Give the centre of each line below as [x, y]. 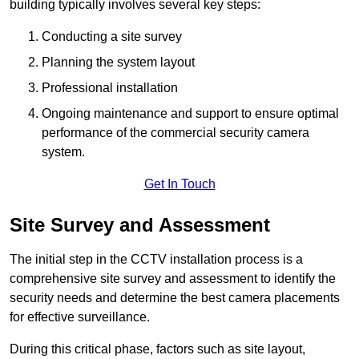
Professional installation [110, 87]
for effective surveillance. [80, 317]
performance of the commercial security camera [175, 132]
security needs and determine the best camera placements [175, 297]
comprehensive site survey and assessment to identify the [173, 278]
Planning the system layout [118, 62]
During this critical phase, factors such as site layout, [157, 349]
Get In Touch [179, 184]
